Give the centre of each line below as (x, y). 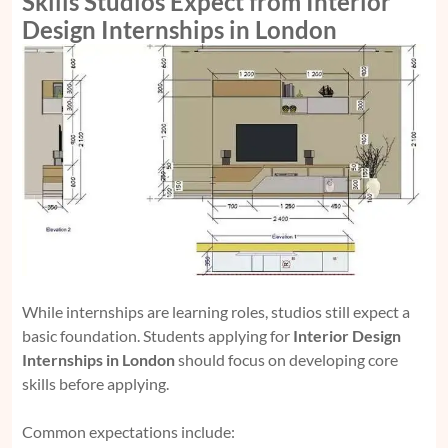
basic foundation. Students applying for (157, 335)
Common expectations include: (128, 431)
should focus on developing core (286, 359)
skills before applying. (95, 383)
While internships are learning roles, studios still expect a (216, 311)
